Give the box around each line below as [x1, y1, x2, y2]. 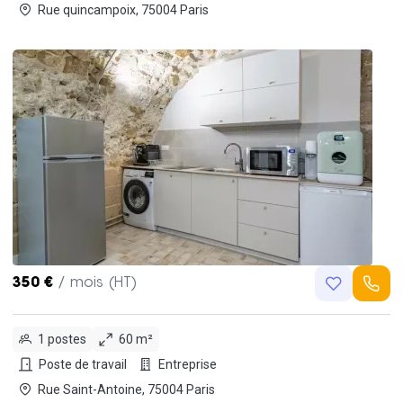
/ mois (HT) [58, 276, 137, 291]
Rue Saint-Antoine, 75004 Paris [148, 381, 215, 397]
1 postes [38, 331, 86, 346]
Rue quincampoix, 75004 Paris [141, 2, 209, 17]
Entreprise [158, 356, 217, 372]
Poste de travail [39, 356, 127, 372]
